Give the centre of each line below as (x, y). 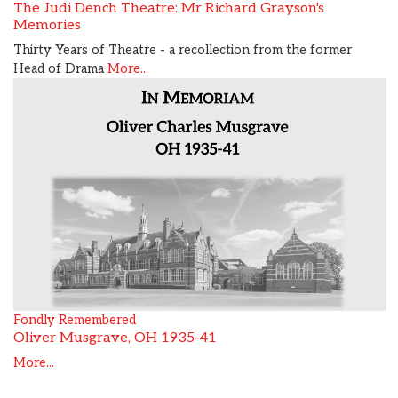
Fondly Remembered (75, 321)
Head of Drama (60, 68)
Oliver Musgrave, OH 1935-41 (115, 338)
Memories (47, 25)
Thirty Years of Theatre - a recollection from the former (183, 50)
